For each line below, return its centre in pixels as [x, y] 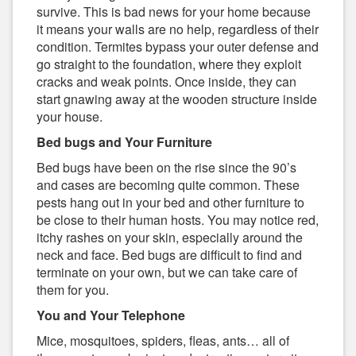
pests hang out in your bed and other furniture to [170, 203]
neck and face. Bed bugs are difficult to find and [169, 255]
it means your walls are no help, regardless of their [178, 29]
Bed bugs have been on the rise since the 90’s [166, 168]
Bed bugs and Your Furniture [124, 142]
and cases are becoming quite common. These [168, 185]
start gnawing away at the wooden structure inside [177, 99]
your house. [70, 117]
